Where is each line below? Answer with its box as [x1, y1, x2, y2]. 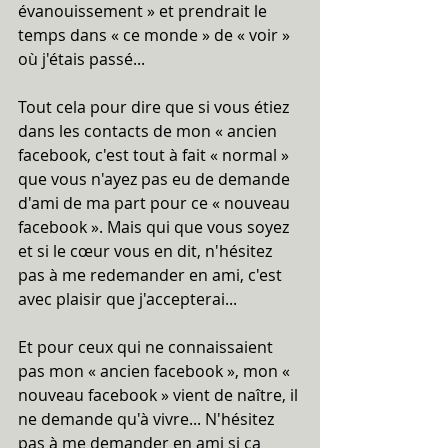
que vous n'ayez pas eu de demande [18, 168, 294, 190]
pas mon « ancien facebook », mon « [18, 360, 294, 382]
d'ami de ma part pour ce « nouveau [18, 192, 294, 214]
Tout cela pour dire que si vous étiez [18, 96, 293, 118]
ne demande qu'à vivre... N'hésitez [18, 408, 278, 430]
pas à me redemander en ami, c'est [18, 264, 286, 286]
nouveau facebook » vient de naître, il [18, 384, 302, 406]
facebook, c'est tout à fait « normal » [18, 144, 293, 166]
